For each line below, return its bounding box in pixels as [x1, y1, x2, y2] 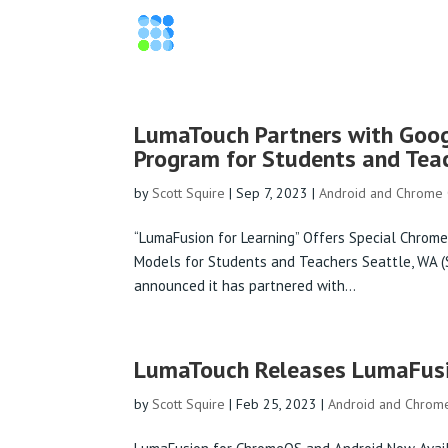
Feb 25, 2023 [236, 395, 318, 413]
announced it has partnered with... [134, 276, 357, 295]
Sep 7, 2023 [236, 184, 309, 202]
